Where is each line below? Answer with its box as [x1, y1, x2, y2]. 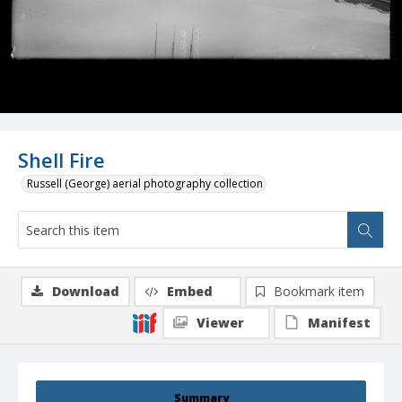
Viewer [197, 314, 244, 332]
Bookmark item [274, 283, 364, 301]
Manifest [308, 314, 371, 332]
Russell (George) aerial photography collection [27, 176, 263, 192]
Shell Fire [18, 147, 105, 174]
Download [52, 283, 119, 301]
